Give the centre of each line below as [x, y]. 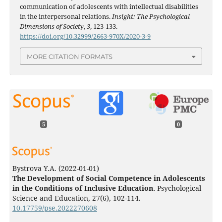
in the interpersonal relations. [66, 17]
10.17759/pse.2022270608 [55, 208]
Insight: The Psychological [151, 17]
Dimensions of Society [52, 27]
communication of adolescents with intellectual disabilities [109, 7]
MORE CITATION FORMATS [70, 56]
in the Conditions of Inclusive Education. [83, 188]
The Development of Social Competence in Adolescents [109, 178]
